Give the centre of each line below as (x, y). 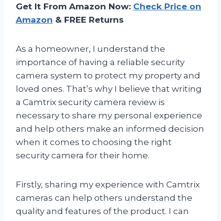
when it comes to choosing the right (94, 142)
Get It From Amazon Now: (74, 6)
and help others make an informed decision (110, 129)
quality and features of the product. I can (102, 211)
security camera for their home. (83, 155)
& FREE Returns (88, 19)
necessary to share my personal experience (109, 115)
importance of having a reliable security (100, 62)
